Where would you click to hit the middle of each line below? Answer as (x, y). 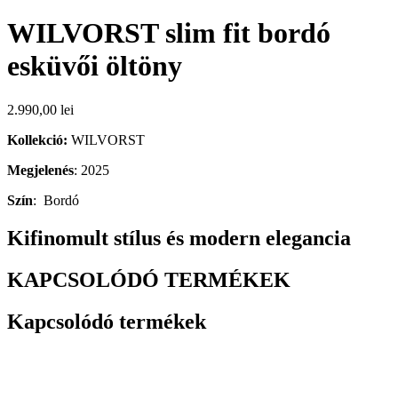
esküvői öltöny (95, 66)
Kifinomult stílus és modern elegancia (179, 238)
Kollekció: (37, 139)
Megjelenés (40, 170)
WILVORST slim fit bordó (169, 33)
